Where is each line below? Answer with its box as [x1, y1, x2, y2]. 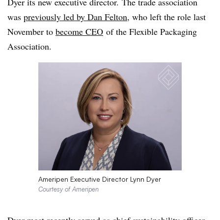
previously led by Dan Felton [24, 11, 127, 23]
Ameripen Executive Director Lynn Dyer [38, 174, 161, 183]
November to [7, 26, 55, 37]
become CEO [55, 26, 103, 37]
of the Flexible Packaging [103, 26, 197, 37]
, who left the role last [127, 11, 206, 23]
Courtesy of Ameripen [38, 185, 99, 193]
